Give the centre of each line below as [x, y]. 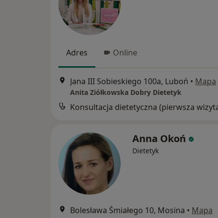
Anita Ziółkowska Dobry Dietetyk [126, 92]
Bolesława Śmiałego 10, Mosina [127, 210]
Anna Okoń [159, 139]
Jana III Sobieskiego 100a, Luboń [129, 82]
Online [125, 52]
